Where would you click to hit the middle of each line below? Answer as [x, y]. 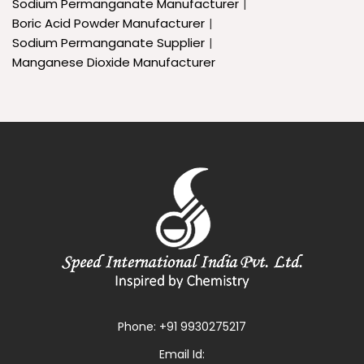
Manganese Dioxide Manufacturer [114, 62]
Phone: [139, 326]
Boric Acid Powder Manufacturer [108, 23]
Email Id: [182, 354]
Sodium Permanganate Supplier [108, 42]
